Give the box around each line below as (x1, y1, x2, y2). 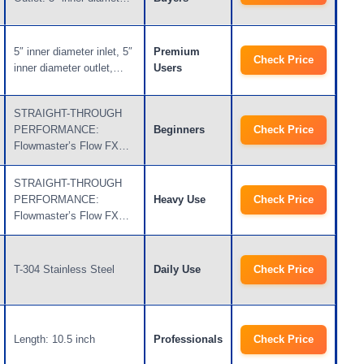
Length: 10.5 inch (14, 333, 95, 346)
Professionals (154, 333, 223, 346)
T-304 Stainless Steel (14, 263, 115, 276)
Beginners (154, 123, 205, 136)
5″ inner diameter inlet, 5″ (14, 45, 132, 58)
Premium (154, 45, 200, 58)
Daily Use (154, 263, 201, 276)
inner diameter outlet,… (14, 62, 123, 75)
